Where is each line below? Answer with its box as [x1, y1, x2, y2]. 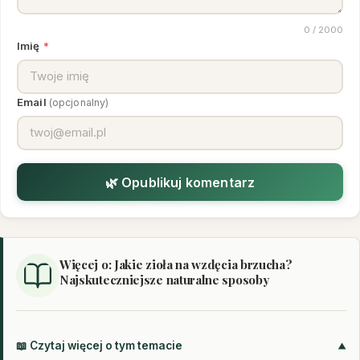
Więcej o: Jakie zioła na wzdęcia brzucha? [59, 256, 292, 273]
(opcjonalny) [48, 96, 109, 109]
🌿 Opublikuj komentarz [104, 174, 256, 190]
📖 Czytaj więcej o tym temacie [16, 339, 182, 353]
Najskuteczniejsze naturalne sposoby [59, 272, 269, 288]
